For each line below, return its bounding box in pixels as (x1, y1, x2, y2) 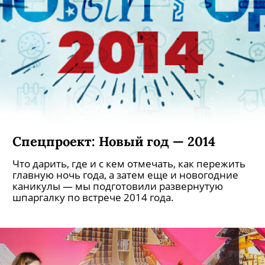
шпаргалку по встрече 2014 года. (12, 190, 174, 204)
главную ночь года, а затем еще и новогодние (12, 168, 238, 182)
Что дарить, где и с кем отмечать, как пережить (12, 157, 245, 170)
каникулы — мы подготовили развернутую (12, 179, 223, 193)
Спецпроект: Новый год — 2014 (12, 132, 215, 150)
